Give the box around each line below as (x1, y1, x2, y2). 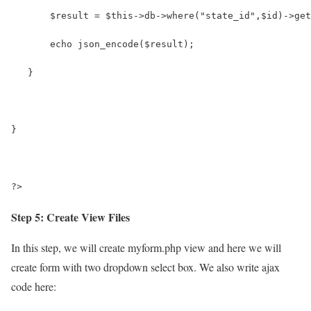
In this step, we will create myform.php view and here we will (11, 239, 281, 255)
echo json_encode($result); (11, 38, 194, 49)
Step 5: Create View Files (11, 208, 130, 225)
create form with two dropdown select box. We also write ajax (11, 259, 280, 274)
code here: (11, 278, 56, 294)
